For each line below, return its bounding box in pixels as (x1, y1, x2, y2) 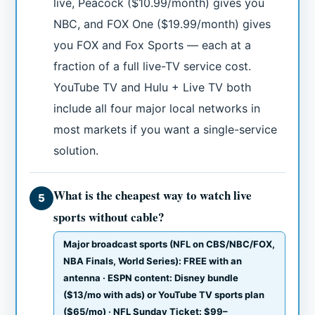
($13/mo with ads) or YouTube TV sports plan (63, 289, 265, 301)
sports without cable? (53, 208, 165, 226)
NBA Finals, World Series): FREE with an (63, 255, 243, 267)
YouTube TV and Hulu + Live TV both (53, 80, 252, 95)
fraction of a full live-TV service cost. (53, 59, 252, 74)
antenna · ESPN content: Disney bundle (63, 272, 239, 284)
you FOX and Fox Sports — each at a (53, 38, 252, 53)
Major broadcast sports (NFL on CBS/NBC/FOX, (63, 238, 276, 250)
